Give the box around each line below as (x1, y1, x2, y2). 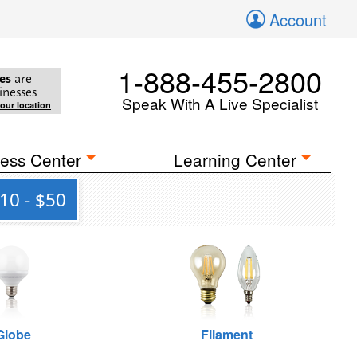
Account (269, 8, 327, 31)
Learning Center (174, 147, 297, 171)
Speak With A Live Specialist (122, 92, 318, 114)
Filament (200, 325, 253, 343)
